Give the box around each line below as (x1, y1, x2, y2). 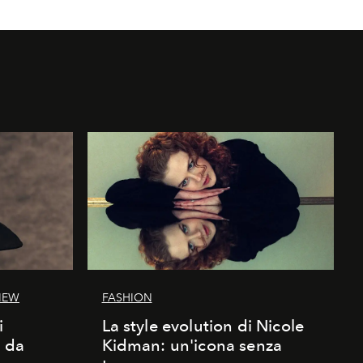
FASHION (101, 290, 152, 305)
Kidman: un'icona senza (101, 335, 283, 355)
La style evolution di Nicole (101, 315, 304, 335)
